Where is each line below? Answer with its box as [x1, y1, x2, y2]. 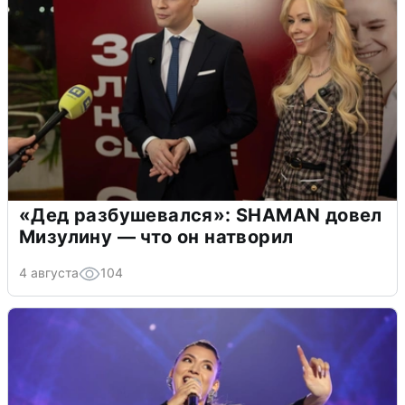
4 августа [19, 264, 79, 280]
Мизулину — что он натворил [19, 225, 294, 248]
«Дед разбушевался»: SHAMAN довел [19, 203, 382, 226]
